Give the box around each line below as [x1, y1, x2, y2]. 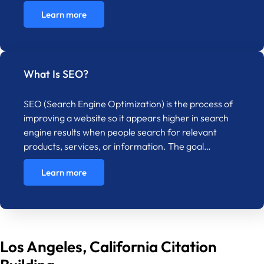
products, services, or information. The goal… [24, 140, 211, 153]
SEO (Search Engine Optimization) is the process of [24, 98, 233, 110]
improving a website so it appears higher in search [24, 112, 229, 124]
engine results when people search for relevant [24, 126, 217, 138]
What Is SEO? [24, 67, 88, 81]
